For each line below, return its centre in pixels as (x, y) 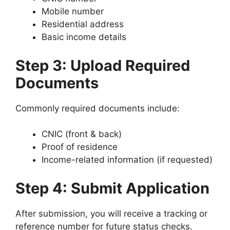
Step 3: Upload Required (103, 65)
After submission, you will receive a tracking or (111, 213)
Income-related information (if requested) (127, 160)
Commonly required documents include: (98, 108)
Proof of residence (80, 147)
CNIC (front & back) (82, 134)
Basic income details (84, 37)
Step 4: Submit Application (112, 188)
